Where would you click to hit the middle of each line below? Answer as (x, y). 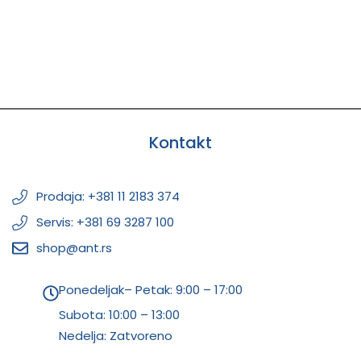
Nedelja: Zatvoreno (115, 336)
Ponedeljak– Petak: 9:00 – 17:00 (150, 290)
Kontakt (180, 142)
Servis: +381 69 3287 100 (105, 222)
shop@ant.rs (74, 248)
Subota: (83, 315)
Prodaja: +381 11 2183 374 (108, 197)
